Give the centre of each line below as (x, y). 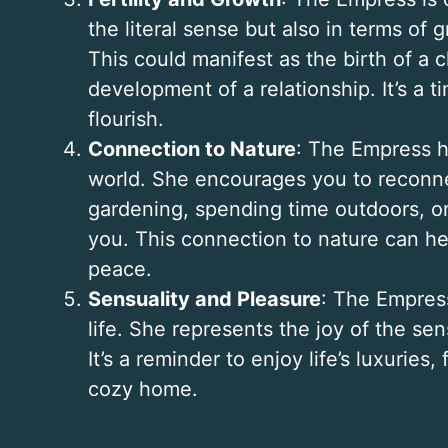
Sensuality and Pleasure (204, 299)
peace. (120, 269)
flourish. (126, 119)
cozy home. (143, 389)
